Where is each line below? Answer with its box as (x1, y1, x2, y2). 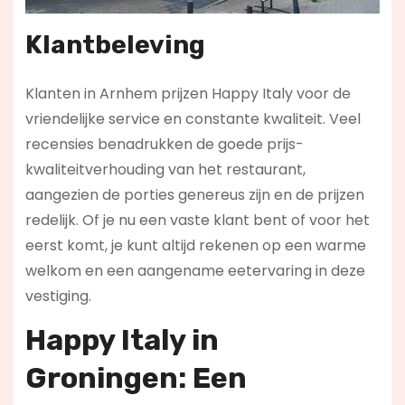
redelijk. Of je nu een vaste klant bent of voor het (24, 209, 370, 231)
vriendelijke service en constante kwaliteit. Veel (24, 108, 361, 129)
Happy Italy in (24, 322, 219, 357)
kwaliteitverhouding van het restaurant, (24, 158, 306, 180)
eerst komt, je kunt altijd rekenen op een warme (24, 234, 366, 256)
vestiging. (24, 285, 91, 306)
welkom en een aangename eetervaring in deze (24, 259, 365, 281)
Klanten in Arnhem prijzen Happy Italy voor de (24, 82, 351, 104)
